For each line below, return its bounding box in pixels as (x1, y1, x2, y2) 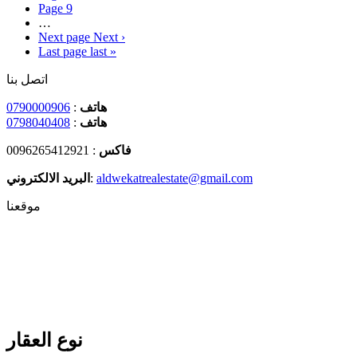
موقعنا (6, 198, 41, 213)
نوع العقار (6, 329, 83, 351)
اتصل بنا (6, 72, 48, 86)
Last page (38, 44, 87, 58)
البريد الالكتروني (6, 171, 90, 185)
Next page (38, 29, 90, 44)
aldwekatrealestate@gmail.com (96, 171, 253, 185)
